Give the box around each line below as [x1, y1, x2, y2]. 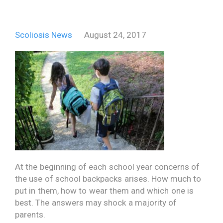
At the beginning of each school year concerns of [15, 161, 200, 172]
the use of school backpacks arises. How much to [15, 173, 202, 184]
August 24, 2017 [84, 30, 146, 40]
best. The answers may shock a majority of [15, 197, 177, 208]
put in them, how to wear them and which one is [15, 185, 194, 196]
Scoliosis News [15, 30, 72, 40]
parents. [15, 209, 45, 220]
